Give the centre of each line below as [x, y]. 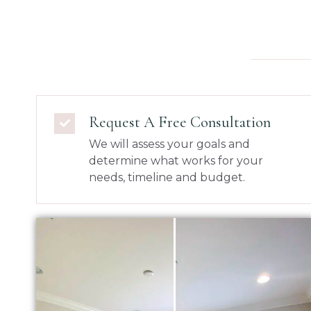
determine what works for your [176, 160]
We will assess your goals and [169, 144]
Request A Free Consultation [180, 121]
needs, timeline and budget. [167, 177]
